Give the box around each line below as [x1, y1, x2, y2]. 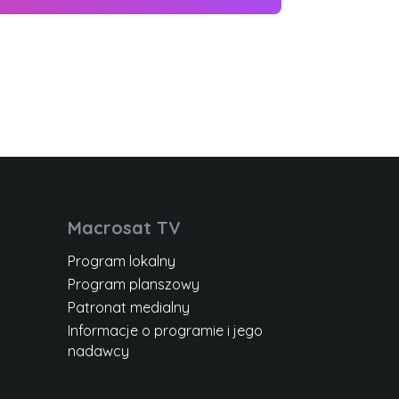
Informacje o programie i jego [68, 322, 263, 340]
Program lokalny [68, 252, 175, 271]
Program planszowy [68, 275, 199, 294]
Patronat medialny [68, 298, 190, 317]
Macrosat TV [68, 216, 181, 240]
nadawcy [68, 342, 129, 361]
